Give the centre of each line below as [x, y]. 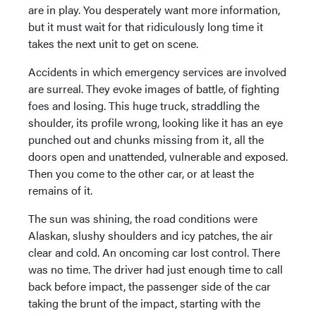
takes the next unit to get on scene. [113, 43]
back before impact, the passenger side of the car [150, 286]
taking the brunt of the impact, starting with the [144, 303]
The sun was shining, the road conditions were [143, 218]
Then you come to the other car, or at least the [141, 173]
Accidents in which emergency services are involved [157, 72]
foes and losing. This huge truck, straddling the [144, 105]
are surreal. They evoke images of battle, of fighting [154, 89]
